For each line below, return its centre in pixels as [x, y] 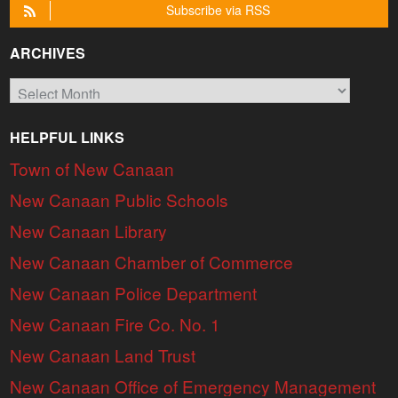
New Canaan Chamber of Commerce [152, 261]
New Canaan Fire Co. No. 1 [115, 323]
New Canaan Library [89, 230]
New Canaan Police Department [134, 292]
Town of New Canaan [92, 168]
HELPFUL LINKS [68, 137]
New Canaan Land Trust [103, 354]
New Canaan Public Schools [119, 199]
